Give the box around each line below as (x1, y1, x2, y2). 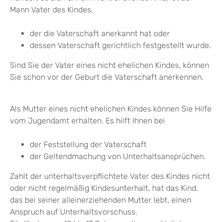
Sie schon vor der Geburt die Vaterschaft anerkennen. (10, 72, 204, 82)
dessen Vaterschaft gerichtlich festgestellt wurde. (30, 41, 211, 51)
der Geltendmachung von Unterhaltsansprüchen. (30, 152, 206, 162)
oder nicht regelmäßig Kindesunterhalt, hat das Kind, (10, 183, 198, 193)
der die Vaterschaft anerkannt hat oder (30, 29, 170, 39)
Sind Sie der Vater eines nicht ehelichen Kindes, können (10, 60, 209, 70)
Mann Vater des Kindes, (10, 5, 93, 15)
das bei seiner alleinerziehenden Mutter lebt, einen (10, 195, 191, 205)
